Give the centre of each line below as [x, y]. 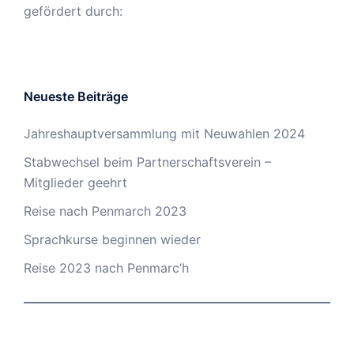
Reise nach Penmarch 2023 [105, 211]
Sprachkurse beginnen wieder [112, 239]
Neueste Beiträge [76, 96]
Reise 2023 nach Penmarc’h [106, 268]
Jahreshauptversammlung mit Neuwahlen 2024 [164, 134]
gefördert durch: [73, 11]
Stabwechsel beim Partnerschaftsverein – [147, 162]
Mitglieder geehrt [75, 183]
